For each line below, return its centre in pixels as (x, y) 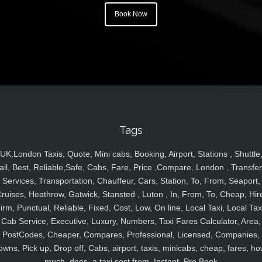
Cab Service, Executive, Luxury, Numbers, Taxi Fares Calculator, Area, (131, 221)
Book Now (131, 14)
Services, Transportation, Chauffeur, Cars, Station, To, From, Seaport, (131, 181)
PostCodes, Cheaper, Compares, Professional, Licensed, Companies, (131, 235)
